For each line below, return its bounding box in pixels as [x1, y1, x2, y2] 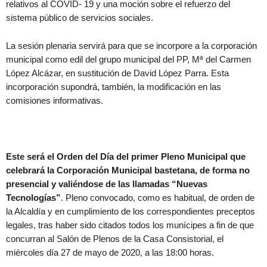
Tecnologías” [6, 193, 61, 203]
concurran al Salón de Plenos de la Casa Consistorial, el [6, 234, 223, 244]
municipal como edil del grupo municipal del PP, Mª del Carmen [6, 54, 251, 64]
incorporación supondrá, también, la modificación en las [6, 82, 221, 92]
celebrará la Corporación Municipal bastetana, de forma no [6, 165, 250, 175]
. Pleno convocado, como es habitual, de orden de [61, 193, 254, 203]
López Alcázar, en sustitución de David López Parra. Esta [6, 68, 229, 78]
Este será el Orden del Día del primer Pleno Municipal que [6, 151, 246, 162]
